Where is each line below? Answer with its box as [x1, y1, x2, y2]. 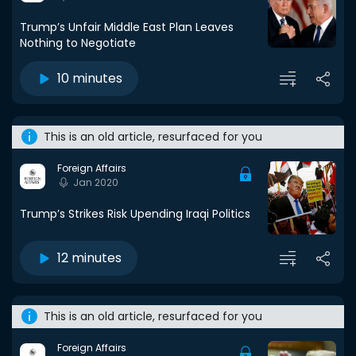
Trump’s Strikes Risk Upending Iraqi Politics [20, 206, 250, 222]
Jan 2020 [73, 176, 118, 190]
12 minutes [57, 249, 122, 267]
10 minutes [57, 69, 122, 87]
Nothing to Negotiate [20, 35, 136, 51]
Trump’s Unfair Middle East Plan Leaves [20, 19, 234, 35]
